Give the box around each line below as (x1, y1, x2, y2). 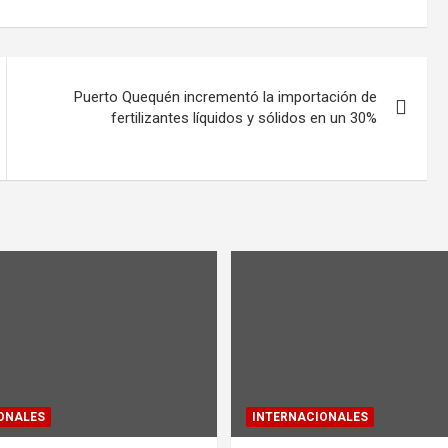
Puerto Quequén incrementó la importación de (74, 87, 378, 106)
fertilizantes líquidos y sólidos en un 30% (111, 108, 378, 127)
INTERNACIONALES (252, 409, 368, 424)
